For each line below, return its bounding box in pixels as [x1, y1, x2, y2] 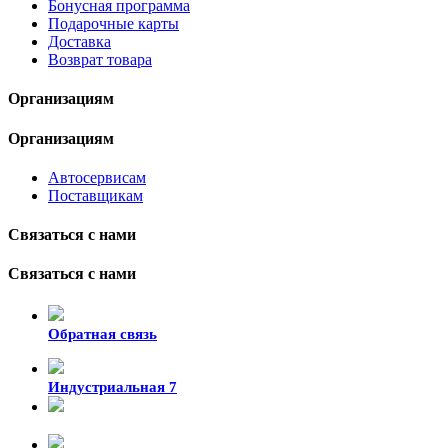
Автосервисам [48, 168, 146, 186]
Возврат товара [48, 51, 152, 69]
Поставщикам [48, 186, 143, 204]
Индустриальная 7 [48, 378, 177, 395]
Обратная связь [48, 325, 157, 342]
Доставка [48, 33, 111, 51]
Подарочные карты [48, 15, 179, 33]
